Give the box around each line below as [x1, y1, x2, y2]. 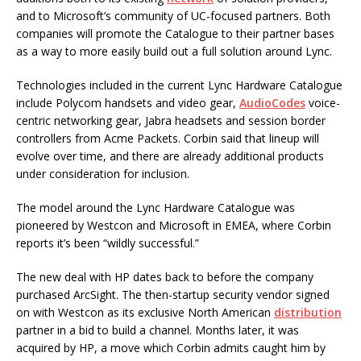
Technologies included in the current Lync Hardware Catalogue [16, 77, 342, 93]
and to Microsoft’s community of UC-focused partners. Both [16, 8, 330, 23]
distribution [274, 305, 342, 320]
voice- [305, 95, 340, 110]
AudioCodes [239, 95, 305, 110]
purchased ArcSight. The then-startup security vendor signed [16, 287, 330, 302]
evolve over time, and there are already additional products [16, 148, 324, 164]
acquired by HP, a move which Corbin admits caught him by [16, 340, 326, 355]
